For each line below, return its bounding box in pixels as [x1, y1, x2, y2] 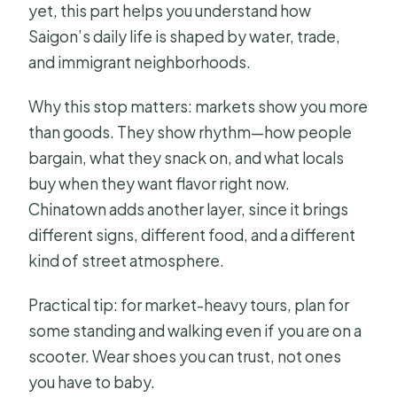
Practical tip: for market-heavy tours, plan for [28, 294, 350, 315]
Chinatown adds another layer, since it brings [28, 198, 349, 219]
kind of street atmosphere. [28, 250, 225, 270]
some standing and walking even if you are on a [28, 320, 362, 340]
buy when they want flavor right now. [28, 173, 291, 193]
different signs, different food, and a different [28, 224, 356, 245]
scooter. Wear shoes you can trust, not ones [28, 346, 342, 366]
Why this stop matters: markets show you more [28, 96, 369, 116]
